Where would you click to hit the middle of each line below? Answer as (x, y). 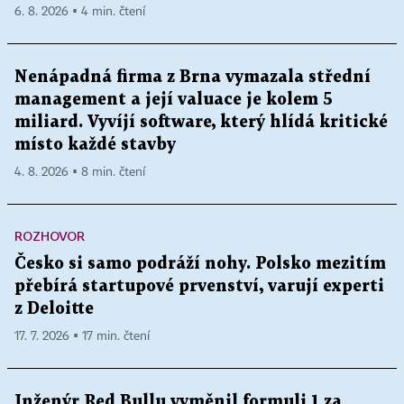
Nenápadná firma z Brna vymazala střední (193, 77)
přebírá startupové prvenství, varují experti (199, 286)
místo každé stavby (95, 144)
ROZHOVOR (50, 235)
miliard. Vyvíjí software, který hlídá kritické (201, 122)
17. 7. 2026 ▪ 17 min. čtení (82, 336)
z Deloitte (54, 308)
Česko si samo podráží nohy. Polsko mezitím (200, 263)
